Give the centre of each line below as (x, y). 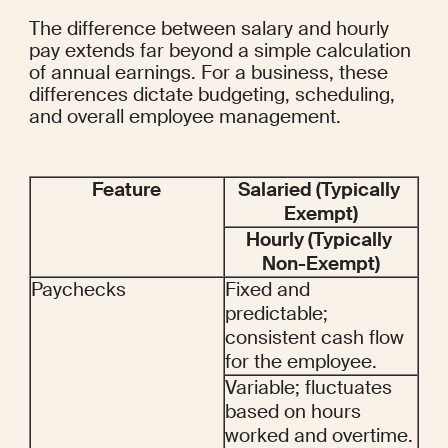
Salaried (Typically (319, 190)
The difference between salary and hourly (208, 29)
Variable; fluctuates (308, 388)
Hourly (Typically (319, 240)
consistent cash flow (314, 338)
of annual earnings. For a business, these (208, 73)
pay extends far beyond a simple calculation (219, 51)
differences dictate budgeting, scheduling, (211, 95)
